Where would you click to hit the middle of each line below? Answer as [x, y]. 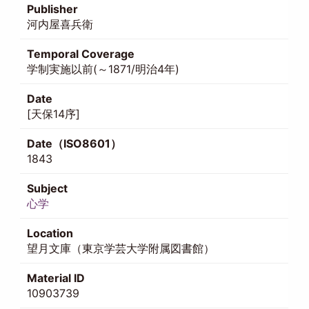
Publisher [53, 9]
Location [50, 233]
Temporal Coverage [81, 53]
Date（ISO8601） [74, 143]
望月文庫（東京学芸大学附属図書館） [121, 248]
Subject [48, 188]
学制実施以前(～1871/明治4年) [103, 69]
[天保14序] [54, 113]
